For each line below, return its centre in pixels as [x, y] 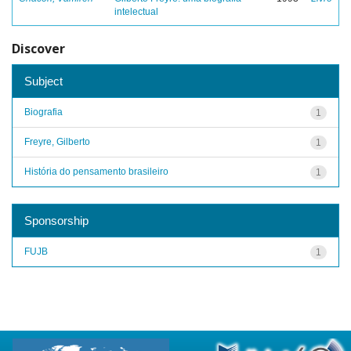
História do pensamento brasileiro [96, 171]
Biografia [43, 112]
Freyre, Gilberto [57, 141]
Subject [43, 81]
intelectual [136, 12]
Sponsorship [56, 220]
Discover [38, 49]
